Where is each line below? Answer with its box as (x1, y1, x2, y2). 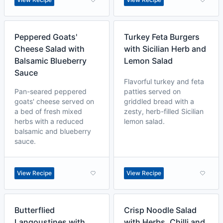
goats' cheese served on (14, 97, 94, 106)
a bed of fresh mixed (14, 107, 82, 115)
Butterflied (14, 205, 55, 215)
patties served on (124, 87, 181, 96)
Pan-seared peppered (14, 87, 87, 96)
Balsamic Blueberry (14, 56, 87, 66)
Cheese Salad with (14, 44, 85, 54)
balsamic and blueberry (14, 127, 91, 135)
